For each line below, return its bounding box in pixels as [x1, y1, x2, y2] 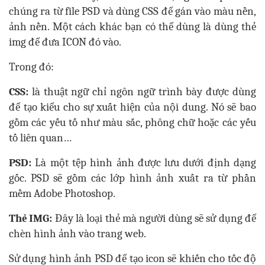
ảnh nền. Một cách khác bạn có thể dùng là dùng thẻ [9, 20, 256, 34]
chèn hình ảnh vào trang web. [9, 227, 146, 241]
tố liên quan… [9, 131, 72, 145]
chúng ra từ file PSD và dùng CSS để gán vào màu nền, [9, 5, 256, 18]
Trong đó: [9, 60, 54, 74]
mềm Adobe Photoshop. [9, 187, 115, 201]
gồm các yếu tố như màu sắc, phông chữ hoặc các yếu [9, 116, 256, 130]
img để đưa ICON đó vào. [9, 35, 121, 49]
